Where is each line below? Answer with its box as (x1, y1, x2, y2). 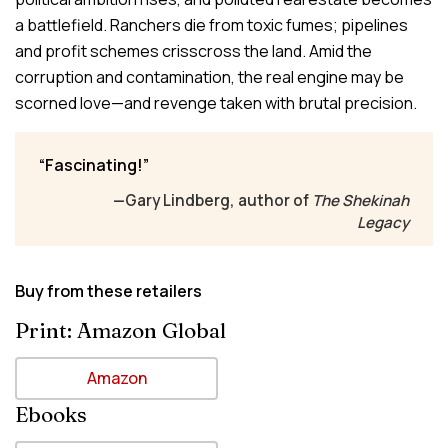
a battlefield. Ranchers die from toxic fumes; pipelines (15, 13, 408, 36)
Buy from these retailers (15, 279, 202, 302)
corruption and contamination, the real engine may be (15, 65, 404, 88)
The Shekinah (312, 189, 409, 211)
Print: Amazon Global (15, 317, 226, 343)
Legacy (357, 211, 409, 233)
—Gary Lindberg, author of (113, 189, 312, 211)
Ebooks (15, 401, 87, 427)
